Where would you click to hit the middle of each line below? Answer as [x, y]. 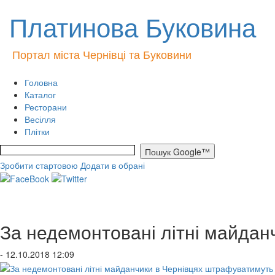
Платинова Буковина [133, 26]
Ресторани [46, 107]
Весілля [40, 119]
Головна [41, 82]
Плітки [37, 131]
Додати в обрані [113, 165]
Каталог [40, 95]
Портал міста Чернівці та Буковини [102, 54]
